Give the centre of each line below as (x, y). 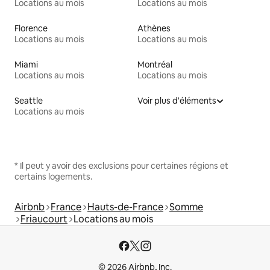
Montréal (155, 65)
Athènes (154, 29)
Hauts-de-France (125, 207)
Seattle (29, 101)
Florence (31, 29)
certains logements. (53, 177)
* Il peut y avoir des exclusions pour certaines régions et (121, 166)
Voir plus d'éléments (177, 101)
